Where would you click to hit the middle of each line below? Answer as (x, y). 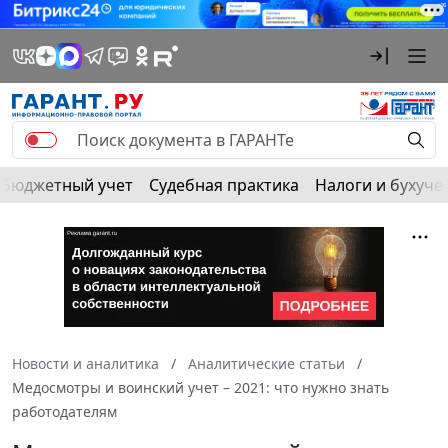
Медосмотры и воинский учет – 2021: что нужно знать (200, 387)
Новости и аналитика (85, 363)
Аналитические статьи (266, 363)
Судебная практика (224, 184)
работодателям (64, 411)
